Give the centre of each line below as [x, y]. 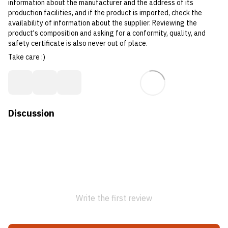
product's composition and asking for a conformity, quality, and [107, 33]
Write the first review [114, 198]
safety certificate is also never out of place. [78, 44]
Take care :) [27, 57]
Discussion [31, 113]
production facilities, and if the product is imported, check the [105, 13]
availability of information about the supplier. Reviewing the [103, 23]
